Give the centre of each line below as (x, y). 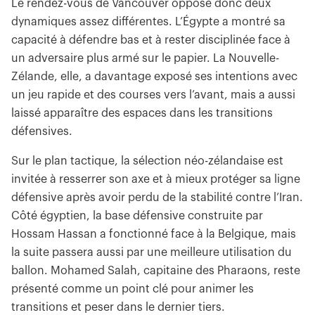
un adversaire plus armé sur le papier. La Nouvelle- (145, 58)
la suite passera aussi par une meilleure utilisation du (152, 252)
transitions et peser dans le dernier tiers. (118, 307)
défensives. (42, 131)
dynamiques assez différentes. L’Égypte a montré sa (148, 22)
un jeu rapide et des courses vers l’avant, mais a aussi (153, 95)
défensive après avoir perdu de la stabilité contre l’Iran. (157, 198)
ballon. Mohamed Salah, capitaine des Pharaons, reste (156, 271)
